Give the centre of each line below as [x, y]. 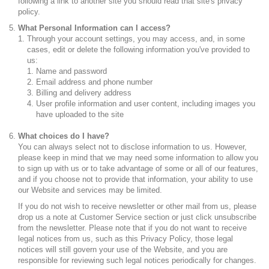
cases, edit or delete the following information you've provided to [138, 50]
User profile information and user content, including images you [146, 104]
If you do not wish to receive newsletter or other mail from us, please [137, 206]
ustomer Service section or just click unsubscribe [171, 217]
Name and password [71, 71]
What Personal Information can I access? [94, 28]
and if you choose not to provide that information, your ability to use [135, 179]
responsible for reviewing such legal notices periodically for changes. [137, 260]
